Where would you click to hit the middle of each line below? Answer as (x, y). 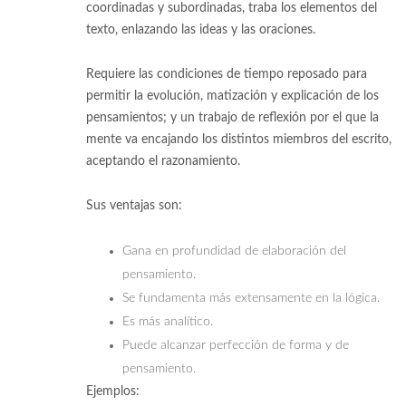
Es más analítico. (168, 321)
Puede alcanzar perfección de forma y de (236, 345)
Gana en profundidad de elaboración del (234, 251)
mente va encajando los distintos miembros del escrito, (239, 139)
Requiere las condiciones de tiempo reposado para (227, 74)
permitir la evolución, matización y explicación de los (232, 96)
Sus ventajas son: (134, 205)
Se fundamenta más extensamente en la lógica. (251, 298)
